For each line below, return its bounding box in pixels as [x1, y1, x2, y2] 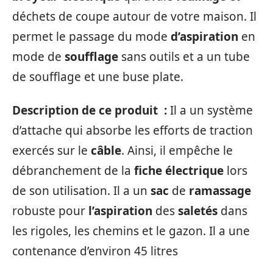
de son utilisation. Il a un [12, 183, 151, 199]
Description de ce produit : [12, 102, 170, 119]
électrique [165, 163, 224, 179]
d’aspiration [171, 28, 238, 44]
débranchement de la [12, 163, 134, 179]
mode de [12, 48, 65, 65]
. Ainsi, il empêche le [121, 143, 233, 159]
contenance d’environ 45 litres [12, 243, 178, 260]
